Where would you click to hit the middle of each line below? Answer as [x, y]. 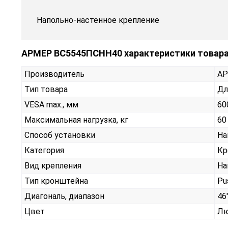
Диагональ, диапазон [64, 196]
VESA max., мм [51, 105]
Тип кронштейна [56, 181]
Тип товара [46, 90]
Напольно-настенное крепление [98, 20]
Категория [44, 151]
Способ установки [60, 135]
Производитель [54, 74]
